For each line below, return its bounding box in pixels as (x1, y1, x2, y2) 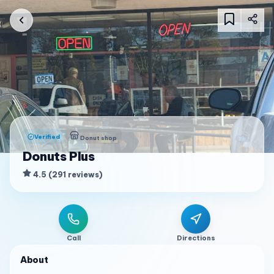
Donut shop (80, 134, 117, 142)
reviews (68, 170, 99, 179)
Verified (34, 132, 60, 141)
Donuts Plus (23, 149, 95, 164)
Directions (176, 234, 215, 242)
